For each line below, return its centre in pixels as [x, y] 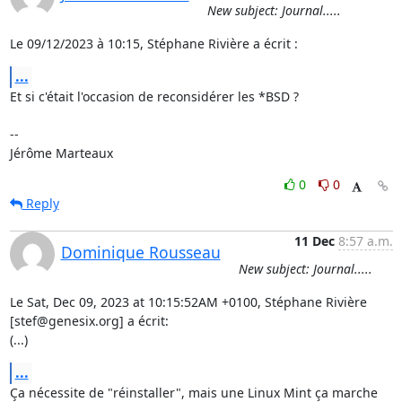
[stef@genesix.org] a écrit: [89, 321]
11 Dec [314, 241]
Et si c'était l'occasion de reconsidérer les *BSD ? [154, 96]
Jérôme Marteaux [61, 153]
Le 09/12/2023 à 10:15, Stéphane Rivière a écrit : [153, 44]
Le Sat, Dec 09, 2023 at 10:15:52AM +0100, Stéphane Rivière [188, 302]
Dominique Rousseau [140, 252]
